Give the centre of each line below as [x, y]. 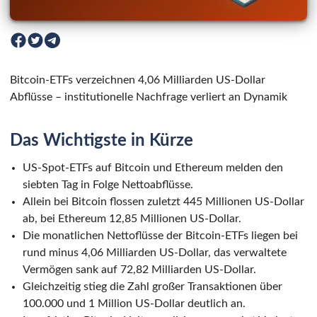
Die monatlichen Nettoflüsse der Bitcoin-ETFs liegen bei [160, 235]
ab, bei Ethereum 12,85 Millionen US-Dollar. [132, 218]
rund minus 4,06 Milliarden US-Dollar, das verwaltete [155, 252]
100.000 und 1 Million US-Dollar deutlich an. [134, 303]
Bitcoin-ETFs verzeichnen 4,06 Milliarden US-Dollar [138, 80]
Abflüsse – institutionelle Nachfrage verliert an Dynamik [149, 97]
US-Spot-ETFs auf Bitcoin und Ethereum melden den [153, 167]
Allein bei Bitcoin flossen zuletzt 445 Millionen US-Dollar [163, 201]
